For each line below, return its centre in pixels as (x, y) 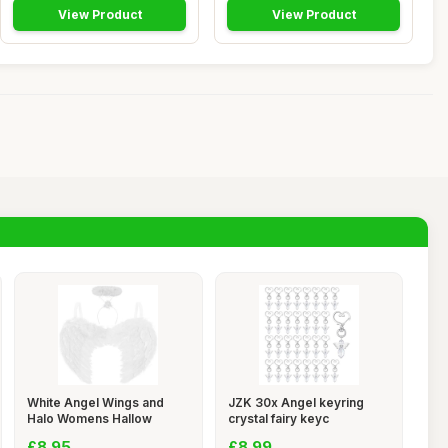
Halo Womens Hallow (89, 419)
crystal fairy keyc (278, 419)
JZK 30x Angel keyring (295, 403)
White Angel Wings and (95, 403)
